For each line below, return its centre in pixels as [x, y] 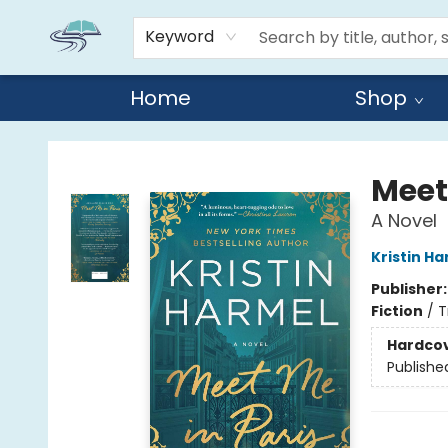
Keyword [179, 36]
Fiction [396, 311]
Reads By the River [78, 140]
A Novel [403, 220]
